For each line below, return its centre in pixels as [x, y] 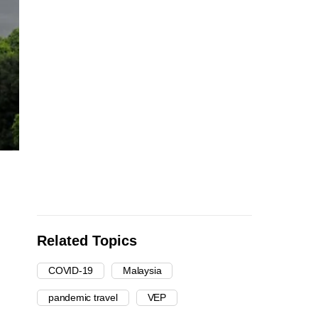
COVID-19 [71, 271]
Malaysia [142, 271]
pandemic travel [83, 298]
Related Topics [87, 241]
